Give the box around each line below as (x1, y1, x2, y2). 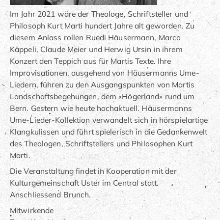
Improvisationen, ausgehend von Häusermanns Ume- (10, 67, 199, 78)
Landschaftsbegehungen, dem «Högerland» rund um (10, 91, 195, 101)
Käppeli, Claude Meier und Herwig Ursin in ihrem (10, 44, 183, 54)
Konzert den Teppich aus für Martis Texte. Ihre (10, 55, 171, 66)
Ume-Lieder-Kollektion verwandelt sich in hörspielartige (10, 114, 208, 125)
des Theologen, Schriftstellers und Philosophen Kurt (10, 138, 193, 148)
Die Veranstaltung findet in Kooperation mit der (10, 165, 177, 176)
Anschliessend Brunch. (10, 189, 91, 199)
